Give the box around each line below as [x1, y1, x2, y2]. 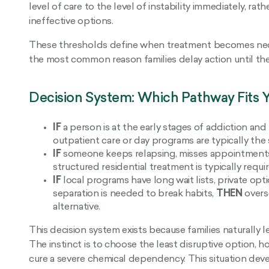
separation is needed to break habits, [53, 189, 216, 199]
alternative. [53, 202, 101, 212]
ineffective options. [29, 16, 113, 26]
